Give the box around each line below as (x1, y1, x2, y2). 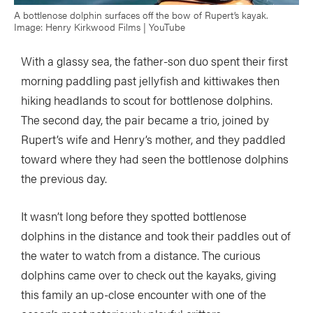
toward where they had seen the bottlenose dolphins (21, 150, 289, 167)
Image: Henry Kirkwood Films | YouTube (14, 19, 185, 34)
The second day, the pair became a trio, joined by (21, 110, 269, 128)
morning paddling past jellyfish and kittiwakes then (21, 71, 279, 89)
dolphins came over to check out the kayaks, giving (21, 265, 276, 283)
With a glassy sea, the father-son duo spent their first (21, 52, 288, 69)
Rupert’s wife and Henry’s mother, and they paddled (21, 130, 286, 147)
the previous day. (21, 169, 107, 187)
